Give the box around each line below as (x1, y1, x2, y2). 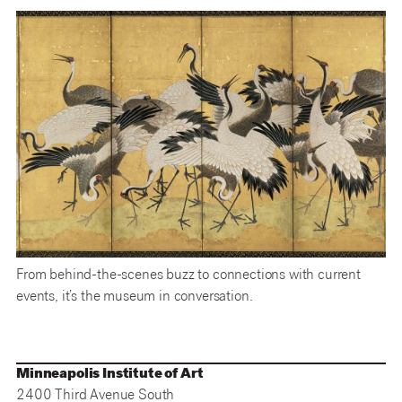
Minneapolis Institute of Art (16, 366, 204, 382)
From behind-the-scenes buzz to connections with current (16, 267, 361, 284)
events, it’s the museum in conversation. (16, 289, 253, 305)
